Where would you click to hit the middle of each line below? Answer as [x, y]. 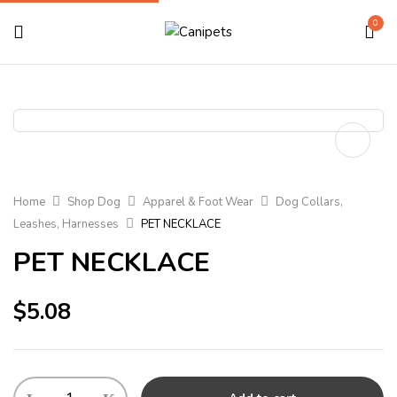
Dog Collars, [309, 202]
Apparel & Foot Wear [198, 202]
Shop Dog [94, 202]
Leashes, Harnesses [66, 224]
